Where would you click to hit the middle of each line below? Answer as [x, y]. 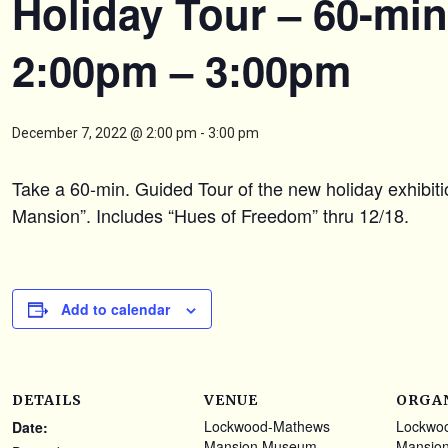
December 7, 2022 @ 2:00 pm [104, 133]
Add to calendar [115, 309]
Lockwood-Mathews [267, 426]
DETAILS [47, 400]
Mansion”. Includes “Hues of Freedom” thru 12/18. [210, 215]
